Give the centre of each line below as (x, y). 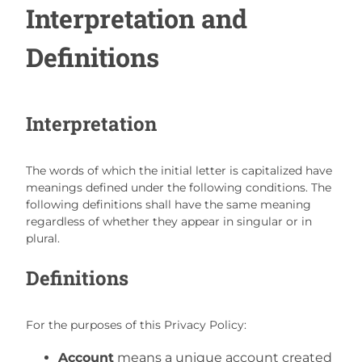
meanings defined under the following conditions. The (179, 188)
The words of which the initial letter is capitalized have (179, 171)
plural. (43, 239)
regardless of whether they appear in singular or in (169, 222)
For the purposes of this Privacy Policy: (136, 325)
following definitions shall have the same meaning (168, 205)
